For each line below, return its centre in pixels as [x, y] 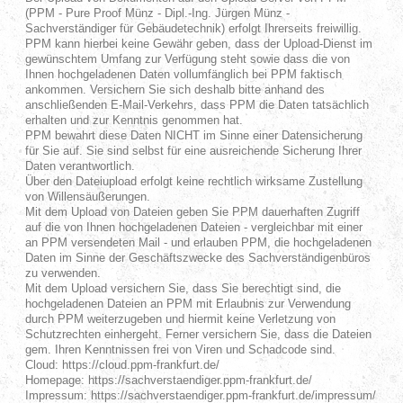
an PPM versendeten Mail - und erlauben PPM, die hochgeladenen [198, 242]
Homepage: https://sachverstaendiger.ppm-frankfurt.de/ [168, 380]
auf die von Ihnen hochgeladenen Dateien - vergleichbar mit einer [193, 227]
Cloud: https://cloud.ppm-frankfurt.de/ [122, 365]
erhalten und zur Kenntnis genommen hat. [134, 120]
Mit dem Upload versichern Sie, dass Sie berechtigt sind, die [183, 288]
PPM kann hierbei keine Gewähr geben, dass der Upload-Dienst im [198, 44]
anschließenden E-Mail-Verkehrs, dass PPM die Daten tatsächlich [197, 105]
